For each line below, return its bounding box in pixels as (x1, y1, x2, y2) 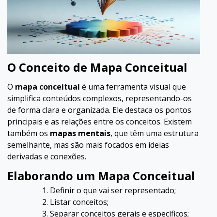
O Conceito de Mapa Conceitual (7, 59, 187, 75)
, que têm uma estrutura (110, 128, 199, 139)
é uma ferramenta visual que (80, 81, 186, 92)
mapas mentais (50, 128, 110, 139)
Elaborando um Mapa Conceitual (7, 168, 195, 184)
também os (7, 128, 50, 139)
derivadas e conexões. (7, 151, 86, 162)
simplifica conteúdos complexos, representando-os (7, 93, 192, 104)
